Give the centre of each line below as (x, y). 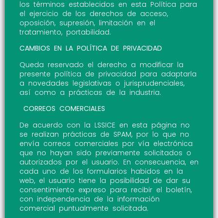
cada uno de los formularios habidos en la (101, 171)
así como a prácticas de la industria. (90, 92)
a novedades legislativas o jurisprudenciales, (102, 83)
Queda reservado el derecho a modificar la (101, 64)
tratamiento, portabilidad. (65, 32)
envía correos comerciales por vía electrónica (106, 143)
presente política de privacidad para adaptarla (108, 74)
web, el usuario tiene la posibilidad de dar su (105, 180)
